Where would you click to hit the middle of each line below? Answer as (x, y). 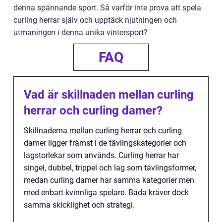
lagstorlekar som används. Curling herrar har (101, 155)
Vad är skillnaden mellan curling (109, 95)
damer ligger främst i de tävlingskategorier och (105, 143)
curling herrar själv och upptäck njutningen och (95, 20)
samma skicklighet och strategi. (79, 205)
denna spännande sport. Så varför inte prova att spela (107, 8)
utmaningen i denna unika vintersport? (81, 32)
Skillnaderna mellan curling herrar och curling (103, 131)
